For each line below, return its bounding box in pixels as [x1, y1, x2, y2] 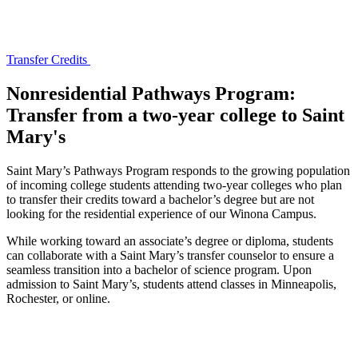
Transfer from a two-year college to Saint [6, 105, 344, 126]
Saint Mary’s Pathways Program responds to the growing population [6, 164, 350, 178]
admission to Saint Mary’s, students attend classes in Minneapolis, [6, 277, 336, 292]
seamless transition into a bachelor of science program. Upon [6, 263, 312, 277]
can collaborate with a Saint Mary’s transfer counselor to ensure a [6, 249, 334, 263]
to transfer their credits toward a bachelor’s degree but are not [6, 193, 314, 207]
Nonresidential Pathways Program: [6, 83, 296, 105]
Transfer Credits [6, 53, 90, 67]
